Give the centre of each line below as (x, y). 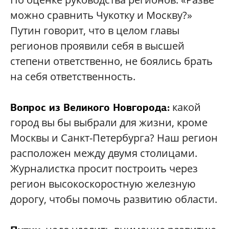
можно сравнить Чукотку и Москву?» (101, 15)
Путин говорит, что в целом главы (95, 30)
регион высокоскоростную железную (103, 184)
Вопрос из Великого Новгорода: (90, 107)
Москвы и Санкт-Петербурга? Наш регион (114, 138)
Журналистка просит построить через (104, 168)
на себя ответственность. (73, 76)
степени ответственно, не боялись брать (111, 61)
